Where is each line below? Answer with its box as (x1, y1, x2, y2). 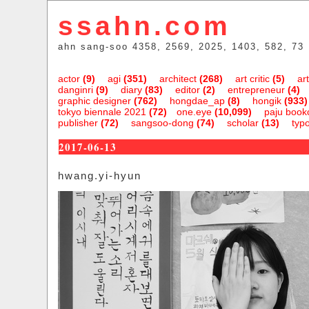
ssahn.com (57, 11, 231, 41)
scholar (226, 117, 259, 128)
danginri (57, 84, 93, 95)
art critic (235, 73, 270, 84)
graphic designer (57, 95, 131, 106)
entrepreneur (227, 84, 285, 95)
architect (159, 73, 197, 84)
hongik (252, 95, 281, 106)
